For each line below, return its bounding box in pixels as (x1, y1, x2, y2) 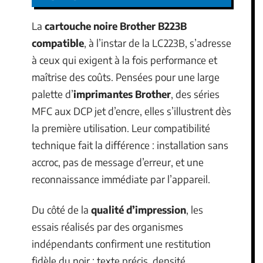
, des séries (171, 87, 220, 100)
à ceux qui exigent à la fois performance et (32, 53, 217, 66)
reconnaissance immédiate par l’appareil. (32, 173, 210, 186)
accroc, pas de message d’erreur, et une (32, 156, 204, 168)
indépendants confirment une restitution (32, 237, 211, 250)
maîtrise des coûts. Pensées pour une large (32, 70, 220, 83)
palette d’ (32, 87, 73, 100)
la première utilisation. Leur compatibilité (32, 122, 210, 134)
